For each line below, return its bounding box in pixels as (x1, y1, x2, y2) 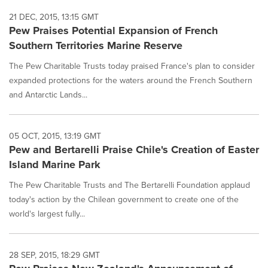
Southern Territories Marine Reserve (9, 38, 182, 54)
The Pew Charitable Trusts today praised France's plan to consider (9, 60, 255, 73)
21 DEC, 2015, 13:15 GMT (9, 11, 99, 24)
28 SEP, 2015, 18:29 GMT (9, 249, 100, 262)
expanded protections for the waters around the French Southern (9, 74, 252, 87)
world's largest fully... (9, 208, 85, 221)
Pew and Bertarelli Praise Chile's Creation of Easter (9, 142, 259, 158)
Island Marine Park (9, 157, 100, 173)
